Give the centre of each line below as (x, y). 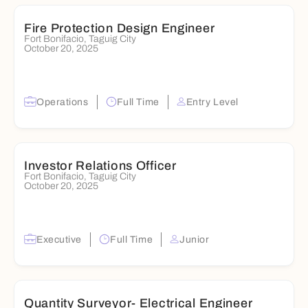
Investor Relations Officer (100, 165)
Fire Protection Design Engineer (120, 28)
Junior (195, 239)
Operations (63, 102)
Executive (59, 239)
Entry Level (212, 102)
